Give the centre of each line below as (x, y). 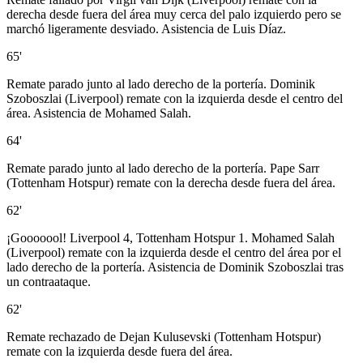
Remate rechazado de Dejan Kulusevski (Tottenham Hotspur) (164, 337)
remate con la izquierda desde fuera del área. (120, 352)
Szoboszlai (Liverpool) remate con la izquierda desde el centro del (175, 99)
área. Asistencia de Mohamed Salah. (99, 113)
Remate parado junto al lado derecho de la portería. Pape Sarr (163, 169)
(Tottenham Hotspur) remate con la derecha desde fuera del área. (171, 183)
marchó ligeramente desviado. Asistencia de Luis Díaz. (146, 29)
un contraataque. (49, 282)
